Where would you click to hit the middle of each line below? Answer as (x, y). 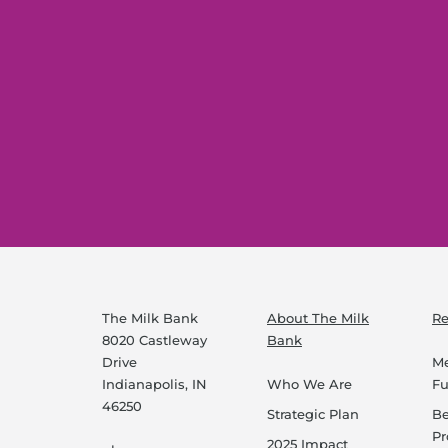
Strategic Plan (313, 414)
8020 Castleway (154, 339)
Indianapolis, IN (154, 383)
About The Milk (318, 317)
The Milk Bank (150, 317)
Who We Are (309, 384)
